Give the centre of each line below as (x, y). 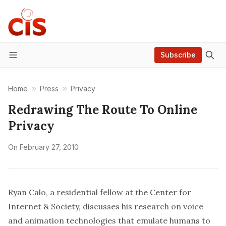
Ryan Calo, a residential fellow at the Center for (100, 192)
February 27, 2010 (49, 147)
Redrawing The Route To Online (103, 110)
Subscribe (178, 55)
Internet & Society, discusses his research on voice (106, 206)
